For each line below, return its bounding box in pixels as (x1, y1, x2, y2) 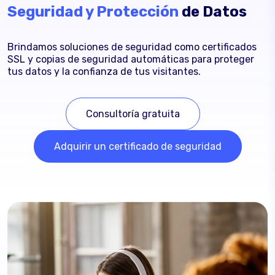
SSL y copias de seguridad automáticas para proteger (7, 53, 254, 65)
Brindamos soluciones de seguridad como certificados (7, 41, 257, 53)
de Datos (179, 2, 247, 20)
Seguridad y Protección (7, 2, 179, 20)
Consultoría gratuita (85, 107, 180, 120)
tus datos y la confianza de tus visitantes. (7, 65, 201, 77)
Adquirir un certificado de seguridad (53, 140, 222, 152)
